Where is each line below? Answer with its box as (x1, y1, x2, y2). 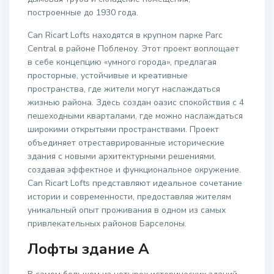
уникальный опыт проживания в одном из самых (28, 204, 226, 217)
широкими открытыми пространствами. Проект (28, 124, 220, 136)
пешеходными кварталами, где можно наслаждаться (28, 110, 243, 122)
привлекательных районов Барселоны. (28, 218, 187, 230)
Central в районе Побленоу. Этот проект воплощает (28, 43, 240, 55)
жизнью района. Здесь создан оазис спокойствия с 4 (28, 97, 245, 109)
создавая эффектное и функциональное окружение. (28, 164, 242, 176)
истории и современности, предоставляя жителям (28, 191, 232, 203)
